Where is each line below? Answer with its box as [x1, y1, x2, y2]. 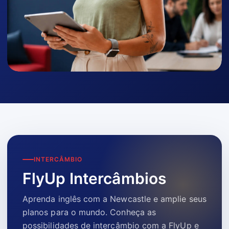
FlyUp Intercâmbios [22, 169, 167, 188]
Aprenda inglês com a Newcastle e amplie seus [22, 193, 207, 204]
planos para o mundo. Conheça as [22, 207, 156, 217]
